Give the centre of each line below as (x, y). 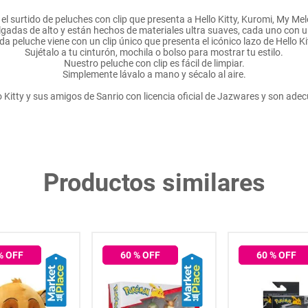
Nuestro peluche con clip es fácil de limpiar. (154, 63)
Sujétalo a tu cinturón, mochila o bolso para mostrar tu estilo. (154, 52)
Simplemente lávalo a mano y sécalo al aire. (154, 74)
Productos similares (154, 183)
